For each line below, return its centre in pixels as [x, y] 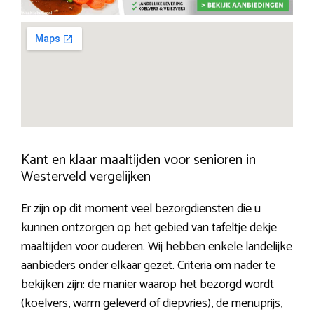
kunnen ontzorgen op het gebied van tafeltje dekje [149, 228]
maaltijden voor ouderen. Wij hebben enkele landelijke [157, 247]
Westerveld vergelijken [86, 177]
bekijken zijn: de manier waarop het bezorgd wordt [148, 285]
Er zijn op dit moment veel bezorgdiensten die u [141, 209]
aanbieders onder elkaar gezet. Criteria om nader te [148, 266]
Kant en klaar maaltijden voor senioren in [138, 161]
